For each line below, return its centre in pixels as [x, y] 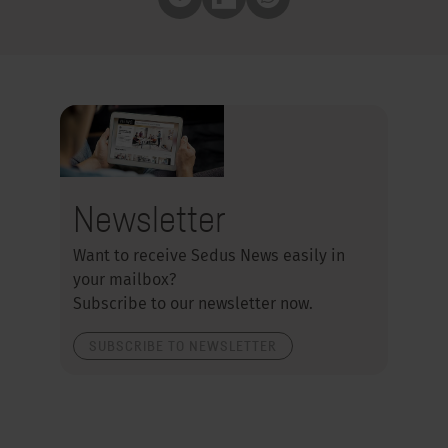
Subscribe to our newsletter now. [193, 304]
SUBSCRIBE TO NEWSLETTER [183, 345]
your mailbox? [125, 280]
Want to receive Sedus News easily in [209, 256]
